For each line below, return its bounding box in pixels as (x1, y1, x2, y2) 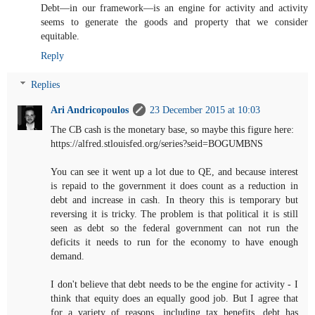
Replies (31, 79, 60, 91)
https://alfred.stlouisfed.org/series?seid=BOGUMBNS (51, 138, 264, 150)
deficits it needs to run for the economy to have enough (51, 236, 298, 248)
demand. (51, 250, 85, 262)
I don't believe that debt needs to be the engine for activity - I (51, 278, 298, 290)
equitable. (41, 30, 79, 41)
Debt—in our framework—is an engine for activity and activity (41, 1, 308, 13)
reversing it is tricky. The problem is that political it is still (51, 208, 298, 220)
